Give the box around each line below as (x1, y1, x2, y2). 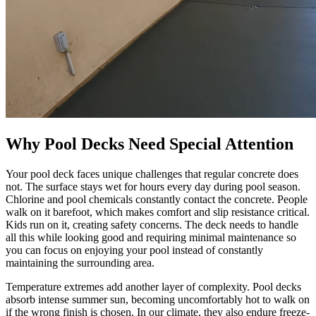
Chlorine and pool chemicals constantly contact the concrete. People (6, 193, 308, 205)
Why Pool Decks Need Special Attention (6, 134, 293, 153)
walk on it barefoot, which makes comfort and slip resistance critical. (6, 205, 310, 218)
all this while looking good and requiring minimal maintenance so (6, 231, 296, 243)
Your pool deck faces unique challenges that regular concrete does (6, 167, 298, 180)
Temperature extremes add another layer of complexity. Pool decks (6, 280, 301, 293)
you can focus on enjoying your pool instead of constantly (6, 243, 263, 256)
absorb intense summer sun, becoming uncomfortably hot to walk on (6, 293, 310, 305)
